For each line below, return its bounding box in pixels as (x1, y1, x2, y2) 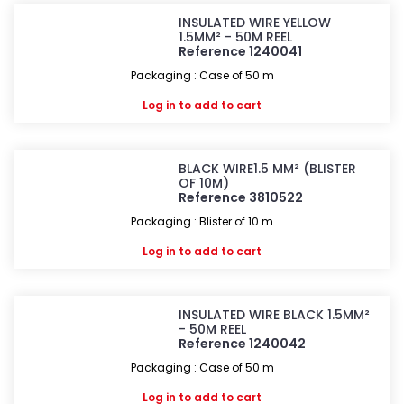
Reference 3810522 (179, 188, 304, 207)
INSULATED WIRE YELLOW (179, 14, 332, 32)
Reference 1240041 (179, 42, 303, 60)
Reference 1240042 (179, 335, 307, 353)
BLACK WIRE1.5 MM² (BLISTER (179, 160, 357, 178)
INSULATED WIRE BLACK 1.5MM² (179, 306, 371, 324)
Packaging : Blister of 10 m (131, 214, 273, 229)
